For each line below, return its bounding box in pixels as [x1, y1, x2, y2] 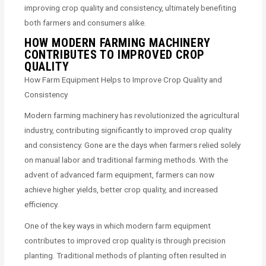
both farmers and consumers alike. [24, 17, 147, 27]
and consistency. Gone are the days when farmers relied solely [24, 140, 241, 150]
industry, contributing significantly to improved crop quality [24, 125, 232, 135]
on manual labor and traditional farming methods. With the [24, 155, 229, 165]
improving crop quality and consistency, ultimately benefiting [24, 2, 237, 12]
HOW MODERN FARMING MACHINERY [24, 35, 211, 50]
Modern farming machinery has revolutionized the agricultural [24, 110, 240, 121]
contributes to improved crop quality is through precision [24, 236, 226, 246]
